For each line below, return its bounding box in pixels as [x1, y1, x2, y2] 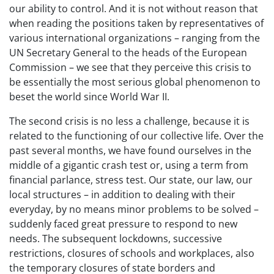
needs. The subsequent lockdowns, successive [9, 232, 222, 245]
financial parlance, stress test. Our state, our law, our [9, 173, 253, 187]
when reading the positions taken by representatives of [9, 17, 264, 30]
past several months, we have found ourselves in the [9, 144, 251, 157]
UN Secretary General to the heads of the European [9, 46, 247, 59]
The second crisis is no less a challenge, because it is [9, 114, 250, 128]
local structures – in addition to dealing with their [9, 188, 235, 201]
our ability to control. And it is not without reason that [9, 2, 258, 15]
